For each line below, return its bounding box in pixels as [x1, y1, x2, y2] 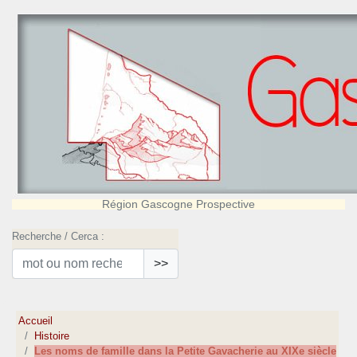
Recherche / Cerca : [12, 230, 104, 242]
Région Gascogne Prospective [102, 198, 255, 210]
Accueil [18, 315, 53, 328]
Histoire [34, 330, 70, 343]
